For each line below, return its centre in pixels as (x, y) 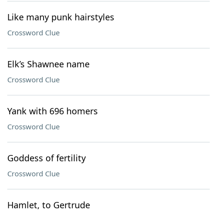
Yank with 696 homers (53, 111)
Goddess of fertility (46, 158)
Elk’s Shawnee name (48, 64)
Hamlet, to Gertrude (49, 205)
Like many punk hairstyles (61, 17)
